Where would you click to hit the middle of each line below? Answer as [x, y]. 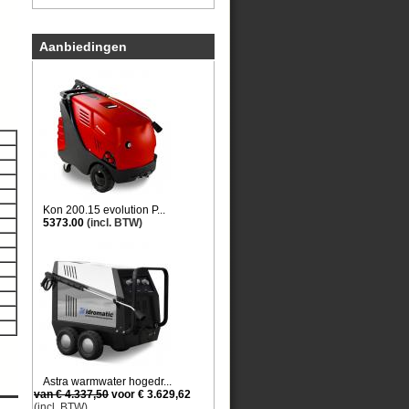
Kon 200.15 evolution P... [104, 210]
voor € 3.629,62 [150, 394]
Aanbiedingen [83, 47]
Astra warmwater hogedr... [107, 382]
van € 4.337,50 [71, 394]
